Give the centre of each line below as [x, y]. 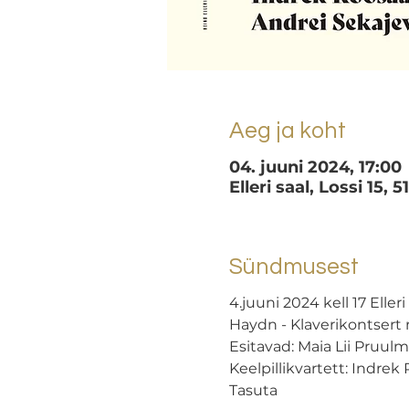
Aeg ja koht [287, 131]
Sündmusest [294, 266]
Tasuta [253, 390]
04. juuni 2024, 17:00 [315, 167]
